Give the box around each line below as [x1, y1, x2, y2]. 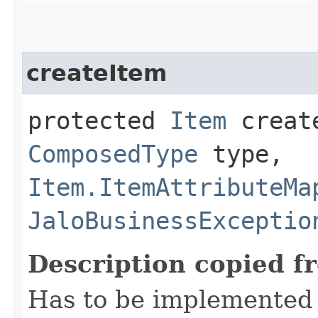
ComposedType [28, 139, 198, 168]
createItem [26, 60, 167, 86]
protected [28, 106, 170, 135]
